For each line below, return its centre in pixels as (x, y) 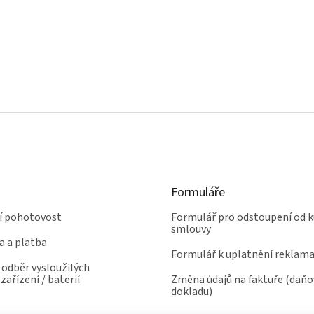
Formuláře (198, 192)
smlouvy (191, 229)
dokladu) (192, 291)
